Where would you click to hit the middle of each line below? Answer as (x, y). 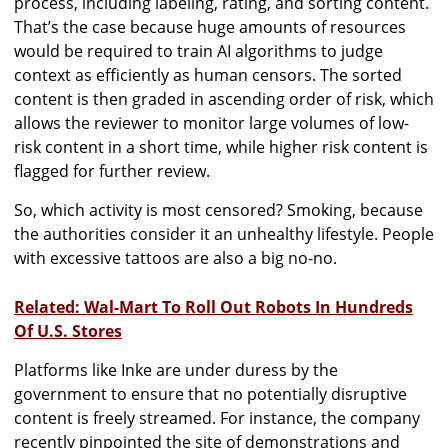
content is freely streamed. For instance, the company (217, 417)
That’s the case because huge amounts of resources (210, 26)
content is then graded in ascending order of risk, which (224, 98)
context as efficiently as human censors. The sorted (208, 74)
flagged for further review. (112, 170)
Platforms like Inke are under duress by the (176, 369)
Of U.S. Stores (68, 330)
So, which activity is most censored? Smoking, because (218, 209)
